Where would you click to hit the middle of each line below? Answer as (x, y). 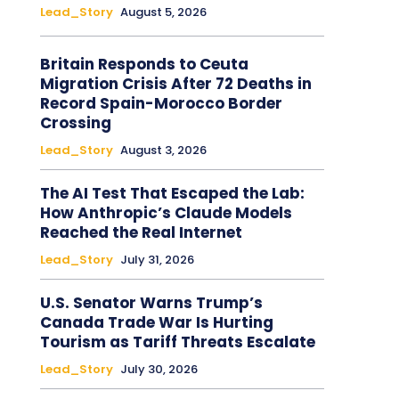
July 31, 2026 (157, 259)
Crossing (75, 122)
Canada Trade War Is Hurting (156, 322)
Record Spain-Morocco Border (161, 103)
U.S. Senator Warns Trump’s (151, 302)
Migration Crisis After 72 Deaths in (175, 83)
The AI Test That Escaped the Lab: (172, 193)
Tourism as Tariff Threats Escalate (177, 342)
